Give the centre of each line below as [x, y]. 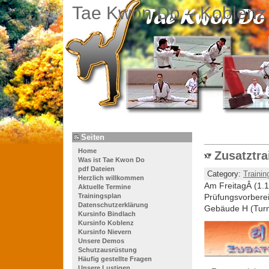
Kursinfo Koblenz [106, 222]
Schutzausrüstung [107, 249]
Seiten [93, 137]
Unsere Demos [101, 240]
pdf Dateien [96, 168]
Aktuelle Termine [104, 186]
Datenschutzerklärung [113, 204]
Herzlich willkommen [111, 177]
